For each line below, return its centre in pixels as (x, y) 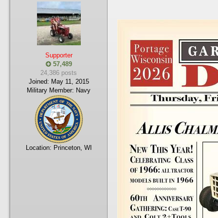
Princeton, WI (73, 148)
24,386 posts (59, 73)
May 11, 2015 (70, 82)
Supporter (59, 55)
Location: (39, 148)
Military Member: (50, 90)
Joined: (39, 82)
